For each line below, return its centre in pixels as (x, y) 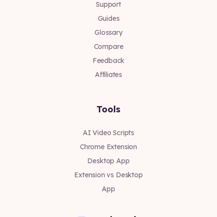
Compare (108, 46)
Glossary (108, 32)
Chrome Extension (108, 147)
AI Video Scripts (108, 133)
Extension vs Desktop (108, 175)
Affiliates (108, 75)
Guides (108, 18)
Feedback (108, 61)
